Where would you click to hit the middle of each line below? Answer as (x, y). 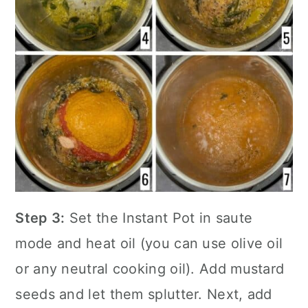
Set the (94, 218)
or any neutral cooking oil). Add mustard (150, 268)
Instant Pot (159, 218)
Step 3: (40, 218)
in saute (224, 218)
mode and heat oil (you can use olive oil (149, 243)
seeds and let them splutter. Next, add (144, 294)
